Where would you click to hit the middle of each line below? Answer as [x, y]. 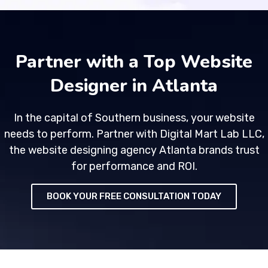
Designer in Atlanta [134, 86]
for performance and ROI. [134, 166]
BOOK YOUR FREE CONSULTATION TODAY [134, 196]
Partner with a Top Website [134, 62]
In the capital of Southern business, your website [134, 118]
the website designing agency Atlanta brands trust [134, 150]
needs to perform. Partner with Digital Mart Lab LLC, [134, 134]
